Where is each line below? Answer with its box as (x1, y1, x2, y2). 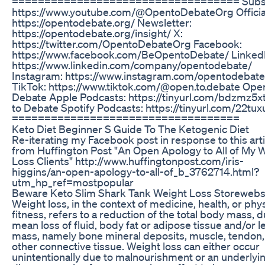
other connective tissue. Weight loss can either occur (12, 239, 260, 253)
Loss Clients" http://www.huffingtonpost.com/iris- (12, 154, 244, 167)
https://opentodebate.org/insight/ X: (12, 26, 183, 40)
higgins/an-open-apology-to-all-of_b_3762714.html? (12, 164, 259, 178)
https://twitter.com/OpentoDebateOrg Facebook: (12, 37, 242, 50)
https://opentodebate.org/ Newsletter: (12, 15, 192, 29)
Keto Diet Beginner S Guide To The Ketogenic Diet (12, 122, 249, 135)
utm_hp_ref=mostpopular (12, 175, 134, 189)
